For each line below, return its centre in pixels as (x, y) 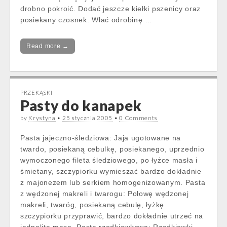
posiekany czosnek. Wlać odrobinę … (86, 20)
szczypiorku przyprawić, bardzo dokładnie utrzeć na (112, 216)
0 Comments (139, 118)
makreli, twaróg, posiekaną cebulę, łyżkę (92, 205)
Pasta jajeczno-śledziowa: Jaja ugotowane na (101, 138)
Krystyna (42, 118)
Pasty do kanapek (81, 105)
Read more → (48, 46)
